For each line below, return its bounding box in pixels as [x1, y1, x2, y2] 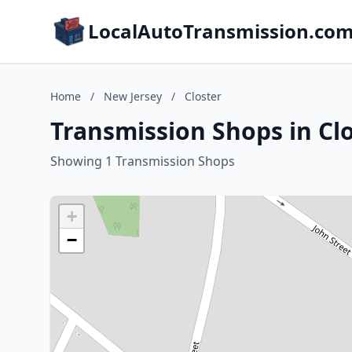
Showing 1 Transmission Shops [50, 152, 235, 170]
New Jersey [104, 89, 162, 104]
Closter [185, 89, 222, 104]
